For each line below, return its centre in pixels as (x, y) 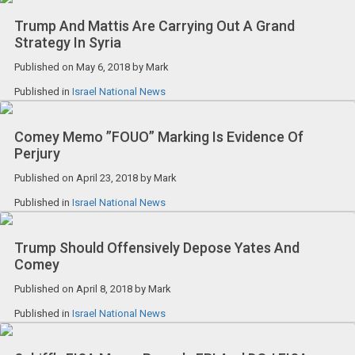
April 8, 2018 (104, 288)
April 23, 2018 (107, 177)
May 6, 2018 (103, 67)
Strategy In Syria (67, 43)
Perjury (37, 153)
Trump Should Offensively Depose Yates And (157, 247)
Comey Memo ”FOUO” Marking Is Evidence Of (158, 136)
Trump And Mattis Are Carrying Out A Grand (154, 26)
